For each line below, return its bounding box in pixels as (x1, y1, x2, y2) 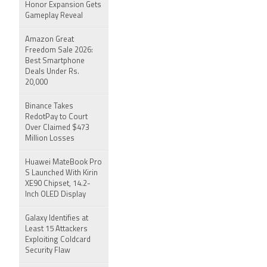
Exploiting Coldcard (25, 236, 91, 244)
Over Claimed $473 (25, 124, 89, 132)
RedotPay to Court (25, 113, 88, 121)
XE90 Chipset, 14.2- (25, 180, 91, 188)
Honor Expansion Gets (25, 1, 101, 9)
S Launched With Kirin (25, 169, 98, 177)
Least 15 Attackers (25, 225, 88, 233)
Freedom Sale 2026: (25, 46, 93, 54)
